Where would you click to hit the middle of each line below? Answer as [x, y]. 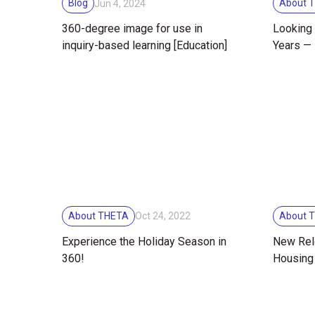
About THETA [98, 216]
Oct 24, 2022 [163, 216]
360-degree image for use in [132, 29]
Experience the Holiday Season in [144, 241]
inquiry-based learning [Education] [144, 46]
